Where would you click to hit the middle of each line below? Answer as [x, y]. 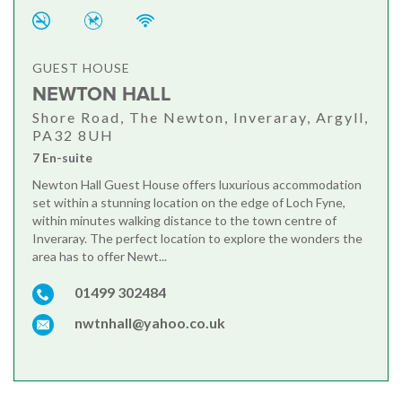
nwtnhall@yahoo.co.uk [150, 323]
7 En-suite [62, 158]
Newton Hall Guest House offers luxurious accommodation [197, 185]
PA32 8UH [73, 135]
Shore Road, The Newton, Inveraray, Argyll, [201, 118]
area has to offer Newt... [100, 257]
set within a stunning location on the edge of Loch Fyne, [189, 203]
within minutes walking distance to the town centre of [184, 221]
